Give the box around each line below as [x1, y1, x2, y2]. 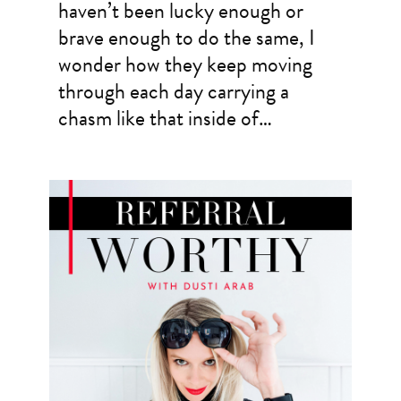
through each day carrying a [57, 75, 289, 108]
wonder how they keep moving [57, 48, 312, 81]
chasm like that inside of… [57, 102, 272, 135]
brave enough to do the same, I [57, 21, 315, 55]
